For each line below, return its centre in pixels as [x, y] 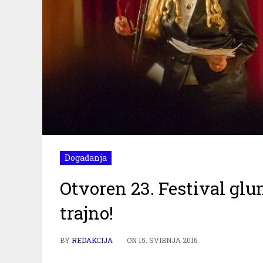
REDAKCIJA [92, 240]
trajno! [87, 213]
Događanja [86, 157]
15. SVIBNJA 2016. [169, 240]
